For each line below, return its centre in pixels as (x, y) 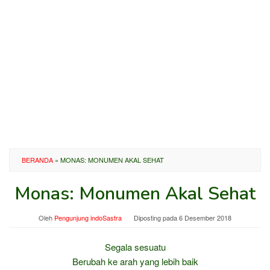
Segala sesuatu (135, 247)
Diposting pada (156, 218)
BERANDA (37, 160)
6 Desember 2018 (205, 218)
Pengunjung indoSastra (88, 218)
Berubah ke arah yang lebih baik (135, 261)
